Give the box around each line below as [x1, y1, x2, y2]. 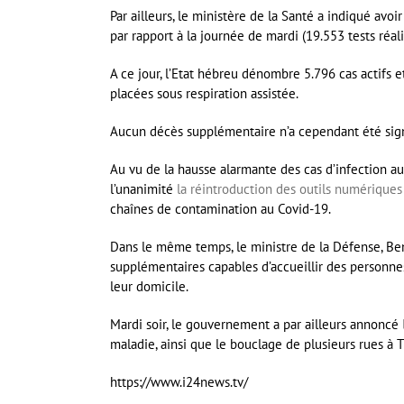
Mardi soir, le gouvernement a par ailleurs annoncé [110, 316, 402, 334]
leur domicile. [110, 278, 188, 296]
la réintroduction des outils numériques [177, 180, 402, 198]
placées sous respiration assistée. [110, 85, 298, 103]
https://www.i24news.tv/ [110, 373, 248, 391]
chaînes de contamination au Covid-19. [110, 200, 331, 218]
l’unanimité [110, 180, 177, 198]
